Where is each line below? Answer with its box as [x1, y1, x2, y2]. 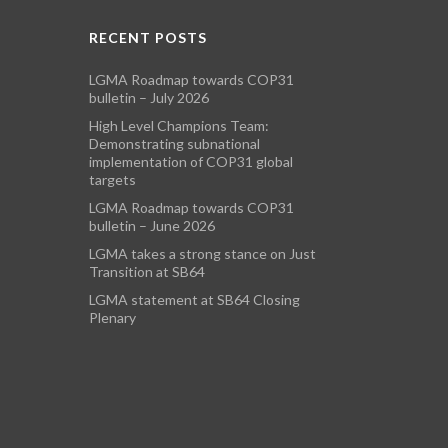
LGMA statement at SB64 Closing [89, 291, 301, 309]
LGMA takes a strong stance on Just [89, 245, 317, 263]
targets [89, 171, 137, 189]
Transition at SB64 [89, 263, 206, 281]
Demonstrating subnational [89, 135, 261, 153]
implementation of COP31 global [89, 153, 294, 171]
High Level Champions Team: [89, 117, 270, 135]
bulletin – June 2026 [89, 217, 216, 235]
